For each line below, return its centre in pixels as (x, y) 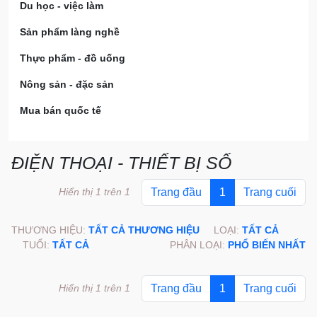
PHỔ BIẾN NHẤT (267, 245)
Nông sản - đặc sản (67, 84)
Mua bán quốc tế (60, 110)
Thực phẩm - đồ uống (73, 58)
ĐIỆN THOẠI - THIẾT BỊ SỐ (121, 163)
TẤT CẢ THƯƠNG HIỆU (144, 230)
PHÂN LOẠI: (199, 245)
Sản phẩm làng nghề (70, 32)
